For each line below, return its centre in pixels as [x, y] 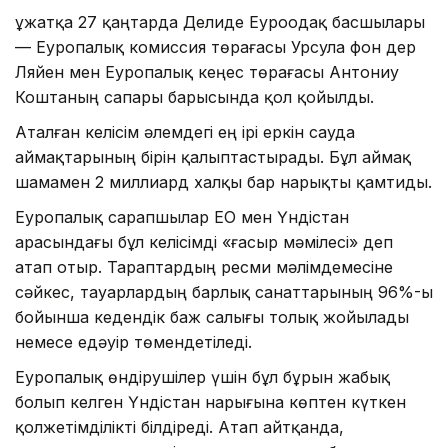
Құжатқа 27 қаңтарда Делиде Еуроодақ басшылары [220, 22]
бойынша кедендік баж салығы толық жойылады [212, 317]
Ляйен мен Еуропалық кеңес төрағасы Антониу [207, 72]
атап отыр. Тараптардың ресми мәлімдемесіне [204, 267]
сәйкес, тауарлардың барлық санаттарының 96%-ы [224, 292]
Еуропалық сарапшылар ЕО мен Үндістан [182, 217]
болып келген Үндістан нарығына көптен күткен [210, 402]
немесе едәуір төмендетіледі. [133, 342]
